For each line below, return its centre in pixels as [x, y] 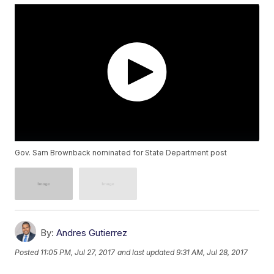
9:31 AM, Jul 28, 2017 [212, 252]
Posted [28, 252]
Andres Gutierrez [92, 233]
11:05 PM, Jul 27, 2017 [78, 252]
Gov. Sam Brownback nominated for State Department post [121, 153]
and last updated [146, 252]
